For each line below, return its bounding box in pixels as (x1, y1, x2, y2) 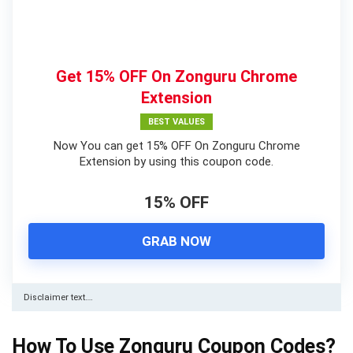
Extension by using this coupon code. (80, 154, 273, 169)
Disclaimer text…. (24, 292, 93, 303)
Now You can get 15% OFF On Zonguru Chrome (53, 138, 300, 153)
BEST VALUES (148, 116, 205, 127)
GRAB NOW (142, 232, 211, 249)
